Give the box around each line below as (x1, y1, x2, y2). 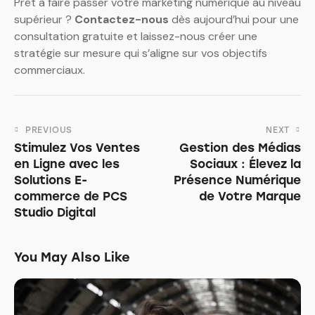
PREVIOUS (25, 124, 73, 135)
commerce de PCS (14, 188, 127, 203)
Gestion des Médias (179, 140, 301, 155)
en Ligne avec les (14, 156, 120, 171)
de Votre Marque (199, 188, 301, 203)
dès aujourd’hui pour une (169, 12, 299, 27)
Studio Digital (14, 205, 96, 219)
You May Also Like (14, 249, 130, 265)
